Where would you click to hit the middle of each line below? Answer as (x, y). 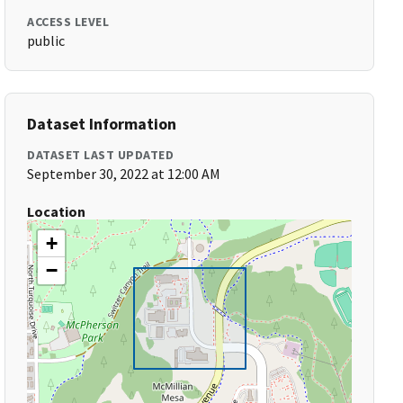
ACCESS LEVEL (68, 22)
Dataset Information (102, 124)
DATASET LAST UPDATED (101, 155)
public (46, 40)
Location (57, 211)
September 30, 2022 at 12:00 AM (124, 174)
